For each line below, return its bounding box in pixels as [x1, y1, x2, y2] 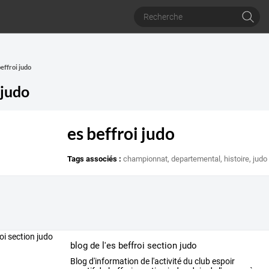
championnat [123, 154, 168, 164]
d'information [86, 256, 139, 267]
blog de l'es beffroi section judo [70, 240, 197, 251]
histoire [224, 154, 250, 164]
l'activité [149, 256, 181, 267]
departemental [171, 154, 221, 164]
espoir [210, 256, 235, 267]
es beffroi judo [67, 123, 175, 144]
